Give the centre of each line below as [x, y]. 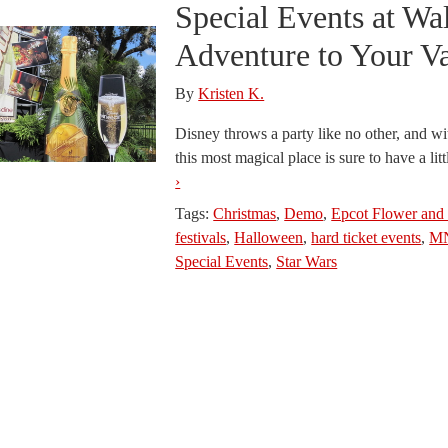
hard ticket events [366, 237]
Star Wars [307, 261]
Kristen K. [231, 93]
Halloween [269, 237]
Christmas [245, 213]
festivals [201, 237]
